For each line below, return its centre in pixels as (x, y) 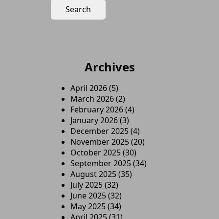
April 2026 (89, 88)
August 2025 (93, 174)
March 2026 (92, 99)
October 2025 (96, 153)
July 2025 (87, 185)
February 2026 (97, 109)
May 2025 (88, 206)
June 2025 (88, 196)
